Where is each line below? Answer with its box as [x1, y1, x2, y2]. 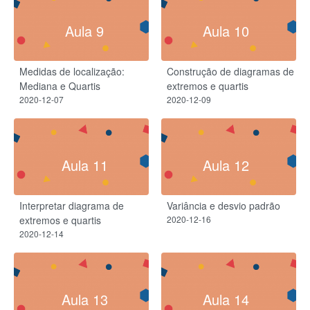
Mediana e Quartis [19, 79, 100, 93]
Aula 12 [202, 155, 249, 176]
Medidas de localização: [19, 64, 125, 79]
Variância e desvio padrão [167, 199, 280, 213]
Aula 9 [65, 21, 104, 42]
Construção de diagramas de [167, 64, 294, 79]
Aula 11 [61, 155, 108, 176]
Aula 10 [202, 21, 249, 42]
